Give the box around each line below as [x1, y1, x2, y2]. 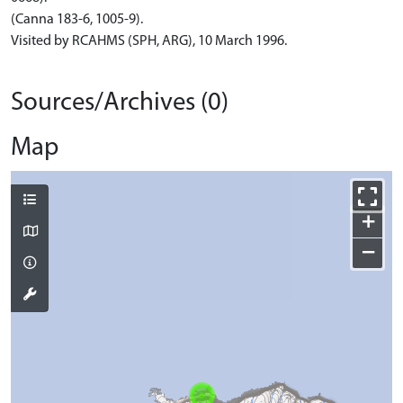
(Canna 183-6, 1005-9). [11, 13, 143, 27]
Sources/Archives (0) [11, 90, 228, 116]
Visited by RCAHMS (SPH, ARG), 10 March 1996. [11, 34, 287, 49]
